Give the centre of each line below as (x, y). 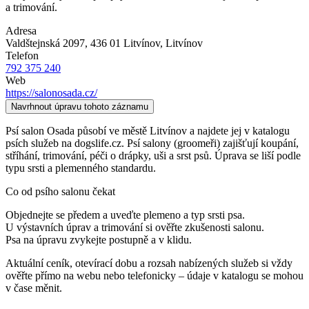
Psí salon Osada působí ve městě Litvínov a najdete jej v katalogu (148, 130)
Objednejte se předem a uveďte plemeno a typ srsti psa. (125, 215)
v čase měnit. (34, 288)
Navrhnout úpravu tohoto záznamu (80, 106)
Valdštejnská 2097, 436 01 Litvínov (83, 43)
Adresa (21, 30)
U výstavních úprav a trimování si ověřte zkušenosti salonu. (135, 227)
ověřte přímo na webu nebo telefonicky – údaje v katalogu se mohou (154, 275)
